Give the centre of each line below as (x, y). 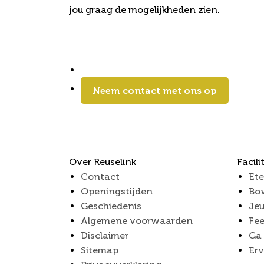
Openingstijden (117, 192)
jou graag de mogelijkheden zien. (144, 10)
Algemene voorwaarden (137, 221)
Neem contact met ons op (155, 91)
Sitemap (100, 250)
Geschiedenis (111, 206)
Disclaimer (105, 236)
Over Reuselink (103, 162)
